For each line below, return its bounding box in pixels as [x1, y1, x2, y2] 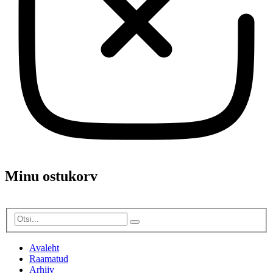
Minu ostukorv [5, 168, 97, 185]
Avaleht [29, 242, 59, 253]
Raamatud [29, 253, 68, 264]
